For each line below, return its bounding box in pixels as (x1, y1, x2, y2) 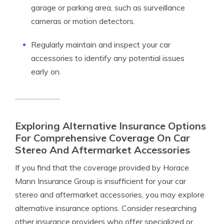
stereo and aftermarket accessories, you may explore (15, 189, 204, 199)
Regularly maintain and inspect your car (31, 39, 170, 49)
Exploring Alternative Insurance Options (15, 119, 206, 132)
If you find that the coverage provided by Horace (15, 162, 189, 172)
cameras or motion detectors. (31, 16, 135, 26)
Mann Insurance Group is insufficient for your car (15, 176, 186, 186)
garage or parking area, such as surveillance (31, 2, 185, 12)
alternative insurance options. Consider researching (15, 203, 196, 213)
